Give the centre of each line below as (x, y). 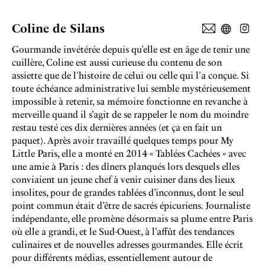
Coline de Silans (58, 28)
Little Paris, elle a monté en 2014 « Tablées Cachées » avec (129, 153)
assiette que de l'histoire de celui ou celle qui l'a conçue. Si (130, 75)
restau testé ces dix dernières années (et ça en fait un (117, 127)
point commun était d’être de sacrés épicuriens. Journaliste (131, 206)
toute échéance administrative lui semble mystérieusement (131, 88)
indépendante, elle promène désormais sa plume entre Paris (132, 219)
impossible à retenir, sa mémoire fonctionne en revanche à (130, 101)
